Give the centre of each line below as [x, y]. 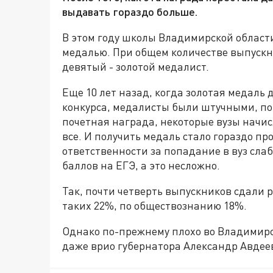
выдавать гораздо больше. [130, 12]
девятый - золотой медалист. [136, 66]
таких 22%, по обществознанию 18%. [154, 205]
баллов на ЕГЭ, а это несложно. [141, 165]
